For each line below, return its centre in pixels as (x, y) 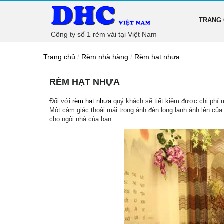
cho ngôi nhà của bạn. (81, 119)
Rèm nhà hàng (105, 57)
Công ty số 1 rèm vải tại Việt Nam (104, 34)
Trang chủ (59, 57)
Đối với (61, 101)
